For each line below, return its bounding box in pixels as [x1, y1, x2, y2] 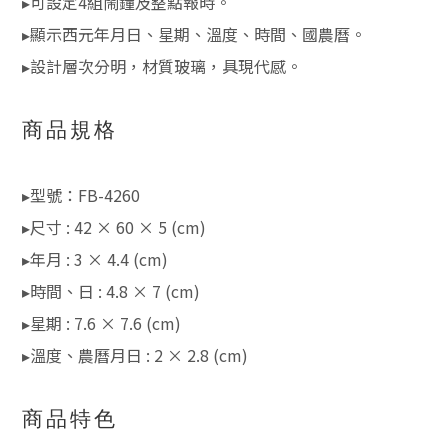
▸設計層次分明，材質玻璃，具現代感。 [22, 54, 302, 78]
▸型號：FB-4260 [22, 183, 140, 207]
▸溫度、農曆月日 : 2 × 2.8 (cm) [22, 343, 248, 367]
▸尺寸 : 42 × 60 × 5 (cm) [22, 215, 206, 239]
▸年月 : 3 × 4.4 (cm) [22, 247, 168, 271]
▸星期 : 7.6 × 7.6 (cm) [22, 311, 181, 335]
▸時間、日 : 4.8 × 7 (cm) [22, 279, 200, 303]
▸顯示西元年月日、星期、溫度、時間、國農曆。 [22, 22, 366, 46]
